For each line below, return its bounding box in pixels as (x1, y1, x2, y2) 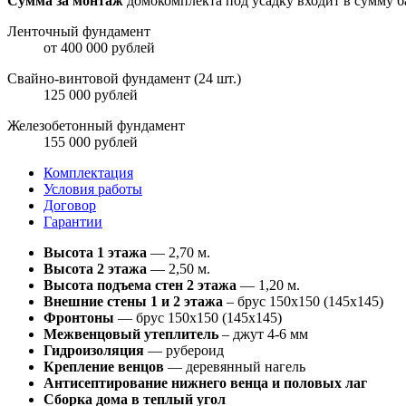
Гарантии (43, 214, 102, 230)
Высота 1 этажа (43, 245, 147, 261)
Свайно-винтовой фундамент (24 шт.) (7, 71, 241, 87)
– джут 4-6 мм (218, 326, 308, 343)
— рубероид (144, 343, 224, 359)
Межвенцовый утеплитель (43, 326, 218, 343)
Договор (43, 198, 96, 214)
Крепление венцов (43, 359, 164, 375)
